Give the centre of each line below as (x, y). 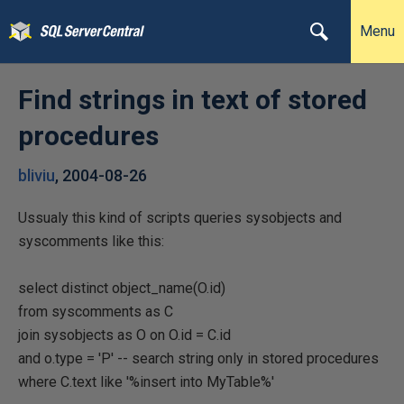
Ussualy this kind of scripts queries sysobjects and (180, 218)
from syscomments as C (96, 312)
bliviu (37, 175)
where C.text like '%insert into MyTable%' (146, 382)
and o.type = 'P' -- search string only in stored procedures (198, 358)
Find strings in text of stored (193, 100)
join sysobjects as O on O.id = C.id (124, 335)
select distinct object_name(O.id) (122, 288)
